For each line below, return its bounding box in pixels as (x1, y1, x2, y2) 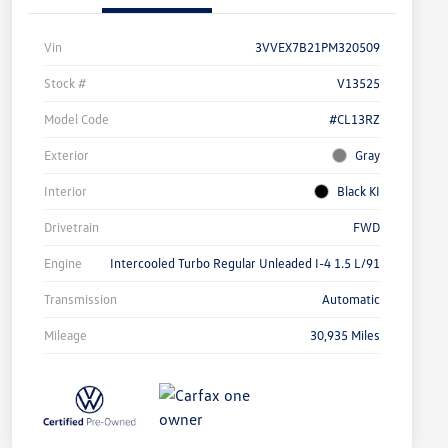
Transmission (44, 291, 117, 308)
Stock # (44, 75, 86, 92)
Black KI (337, 183, 380, 200)
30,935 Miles (310, 327, 380, 344)
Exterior (44, 147, 89, 164)
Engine (44, 255, 82, 272)
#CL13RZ (329, 111, 380, 128)
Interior (44, 183, 87, 200)
